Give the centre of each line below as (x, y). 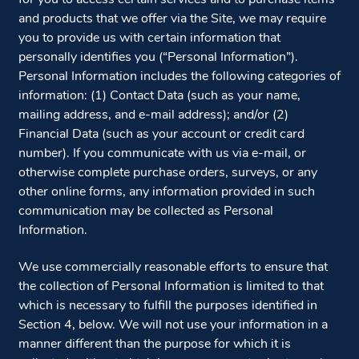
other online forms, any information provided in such (166, 192)
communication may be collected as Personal (145, 211)
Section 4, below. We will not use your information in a (173, 326)
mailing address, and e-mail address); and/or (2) (153, 115)
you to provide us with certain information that (149, 38)
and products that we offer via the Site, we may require (172, 19)
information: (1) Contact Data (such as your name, (159, 96)
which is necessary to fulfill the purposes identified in (167, 307)
